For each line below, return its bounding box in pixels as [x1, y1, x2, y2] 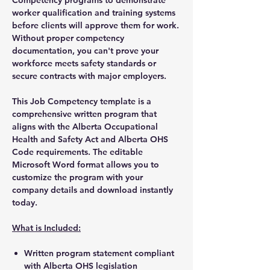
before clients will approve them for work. [12, 19, 179, 31]
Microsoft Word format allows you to [12, 159, 159, 170]
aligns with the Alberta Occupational [12, 121, 158, 132]
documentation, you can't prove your [12, 45, 159, 56]
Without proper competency [12, 32, 124, 43]
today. [12, 196, 37, 208]
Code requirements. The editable [12, 146, 143, 157]
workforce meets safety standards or [12, 57, 156, 69]
